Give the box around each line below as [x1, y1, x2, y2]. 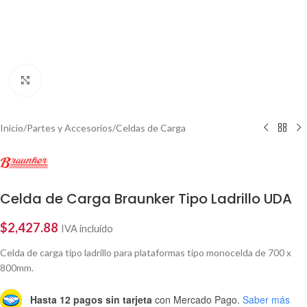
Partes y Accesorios [27, 121, 112, 134]
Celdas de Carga [116, 121, 186, 134]
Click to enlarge [40, 75, 106, 86]
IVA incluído [61, 222, 113, 234]
